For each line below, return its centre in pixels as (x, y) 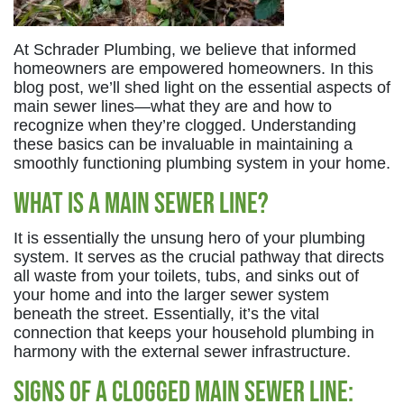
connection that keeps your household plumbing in (194, 332)
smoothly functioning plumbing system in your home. (202, 163)
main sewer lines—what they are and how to (173, 106)
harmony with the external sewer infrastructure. (182, 351)
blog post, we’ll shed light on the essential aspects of (202, 87)
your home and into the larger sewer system (171, 294)
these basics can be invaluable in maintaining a (183, 144)
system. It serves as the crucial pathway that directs (199, 257)
